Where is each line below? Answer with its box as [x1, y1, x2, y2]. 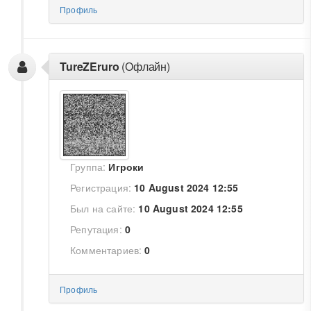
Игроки [108, 160, 144, 174]
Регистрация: [70, 180, 132, 194]
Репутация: [70, 222, 122, 236]
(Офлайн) [119, 58, 170, 74]
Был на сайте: [70, 201, 136, 215]
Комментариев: [70, 243, 142, 257]
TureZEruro [60, 58, 119, 74]
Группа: [70, 160, 106, 174]
